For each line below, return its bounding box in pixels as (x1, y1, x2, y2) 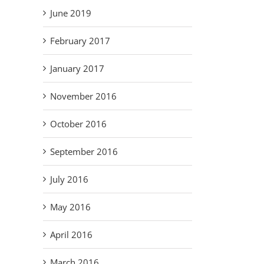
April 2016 (50, 229, 93, 241)
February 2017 (50, 35, 110, 47)
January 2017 (50, 62, 104, 75)
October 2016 (50, 118, 107, 130)
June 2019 (50, 7, 91, 19)
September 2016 (50, 146, 118, 158)
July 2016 (50, 173, 88, 186)
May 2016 (50, 201, 91, 213)
